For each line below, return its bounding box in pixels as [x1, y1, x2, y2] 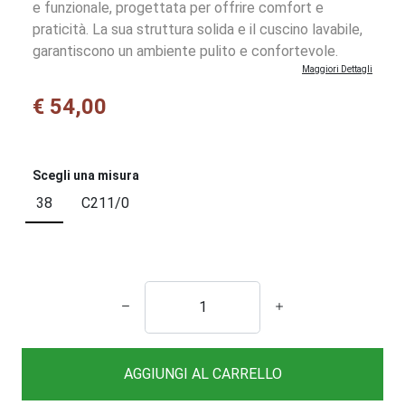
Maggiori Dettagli [302, 64, 372, 74]
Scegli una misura [33, 168, 139, 183]
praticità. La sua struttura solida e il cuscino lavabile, [33, 21, 363, 38]
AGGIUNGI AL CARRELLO [123, 365, 282, 382]
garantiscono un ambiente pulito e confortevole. [33, 42, 338, 60]
